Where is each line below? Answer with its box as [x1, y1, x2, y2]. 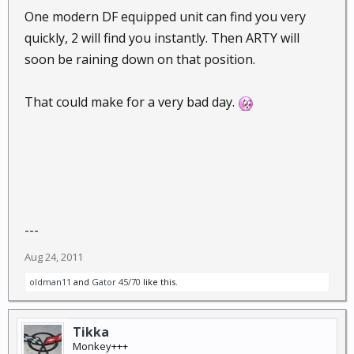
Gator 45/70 [92, 276, 141, 288]
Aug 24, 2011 [24, 250, 83, 264]
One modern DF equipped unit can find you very [24, 8, 306, 25]
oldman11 [29, 276, 71, 288]
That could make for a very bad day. [24, 93, 238, 111]
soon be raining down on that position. [24, 51, 255, 68]
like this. [141, 276, 178, 288]
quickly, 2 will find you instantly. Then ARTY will [24, 29, 299, 47]
